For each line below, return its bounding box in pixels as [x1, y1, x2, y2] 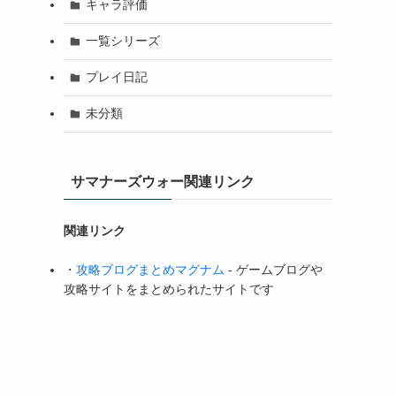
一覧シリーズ [85, 34, 160, 48]
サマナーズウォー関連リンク [71, 173, 255, 189]
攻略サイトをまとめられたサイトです [64, 281, 274, 296]
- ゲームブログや [225, 262, 323, 277]
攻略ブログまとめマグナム [76, 262, 225, 277]
